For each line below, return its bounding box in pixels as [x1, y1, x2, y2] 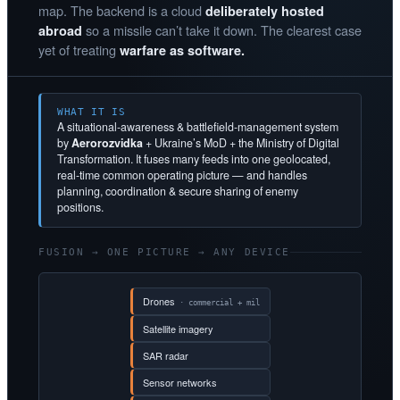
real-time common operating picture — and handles [57, 166, 307, 183]
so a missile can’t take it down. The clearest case [82, 20, 362, 39]
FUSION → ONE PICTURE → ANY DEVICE [38, 246, 290, 258]
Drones [142, 293, 175, 308]
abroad [38, 21, 82, 39]
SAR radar [142, 347, 188, 362]
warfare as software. [120, 40, 245, 59]
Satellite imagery [142, 321, 213, 336]
